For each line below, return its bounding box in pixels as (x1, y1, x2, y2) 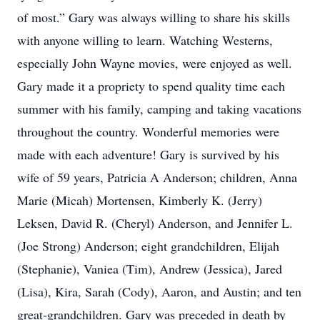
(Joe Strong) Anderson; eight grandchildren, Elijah (17, 237, 279, 254)
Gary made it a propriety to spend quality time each (17, 77, 285, 94)
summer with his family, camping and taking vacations (17, 100, 301, 117)
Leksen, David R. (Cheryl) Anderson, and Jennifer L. (17, 214, 293, 231)
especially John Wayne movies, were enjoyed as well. (17, 54, 292, 71)
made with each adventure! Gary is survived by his (17, 146, 279, 163)
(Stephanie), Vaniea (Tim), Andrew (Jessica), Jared (17, 260, 282, 277)
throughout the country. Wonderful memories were (17, 123, 279, 140)
